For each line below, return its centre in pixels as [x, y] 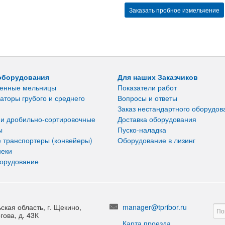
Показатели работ [147, 87]
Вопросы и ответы [147, 98]
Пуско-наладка [142, 129]
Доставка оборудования [157, 119]
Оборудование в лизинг [156, 140]
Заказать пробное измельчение [174, 10]
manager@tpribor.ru [155, 207]
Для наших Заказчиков [158, 77]
